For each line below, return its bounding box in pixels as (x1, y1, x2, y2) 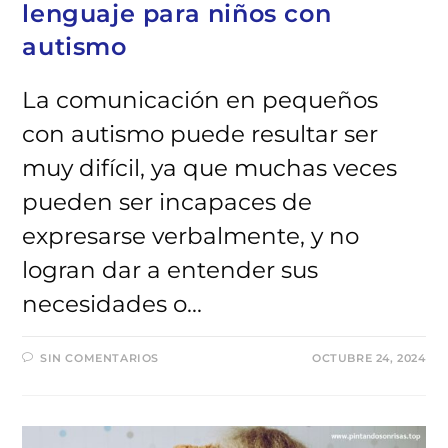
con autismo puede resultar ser (22, 120, 379, 149)
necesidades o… (22, 290, 203, 319)
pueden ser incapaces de (22, 188, 313, 217)
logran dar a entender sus (22, 256, 319, 285)
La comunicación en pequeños (22, 86, 379, 115)
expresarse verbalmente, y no (22, 222, 360, 251)
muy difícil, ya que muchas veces (22, 154, 398, 183)
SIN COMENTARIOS (40, 351, 160, 366)
